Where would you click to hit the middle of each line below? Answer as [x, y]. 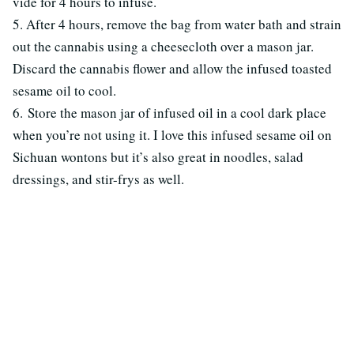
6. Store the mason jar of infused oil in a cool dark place [169, 113]
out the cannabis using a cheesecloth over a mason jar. [163, 47]
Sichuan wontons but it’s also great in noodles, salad [158, 157]
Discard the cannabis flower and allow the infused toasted [172, 69]
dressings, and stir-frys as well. [98, 179]
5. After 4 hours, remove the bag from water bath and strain [177, 24]
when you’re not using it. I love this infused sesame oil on [172, 135]
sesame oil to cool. [64, 91]
